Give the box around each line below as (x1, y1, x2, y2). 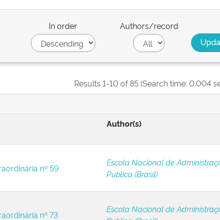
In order (49, 20, 78, 31)
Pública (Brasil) (106, 168, 158, 179)
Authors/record (119, 20, 178, 31)
